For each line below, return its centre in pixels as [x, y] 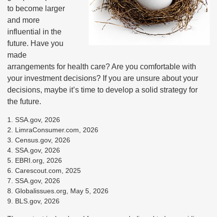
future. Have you [35, 43]
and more [23, 20]
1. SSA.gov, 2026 [34, 120]
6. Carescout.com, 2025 [44, 170]
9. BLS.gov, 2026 [33, 201]
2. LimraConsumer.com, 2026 [53, 130]
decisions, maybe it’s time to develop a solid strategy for [102, 90]
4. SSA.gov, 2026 [34, 150]
